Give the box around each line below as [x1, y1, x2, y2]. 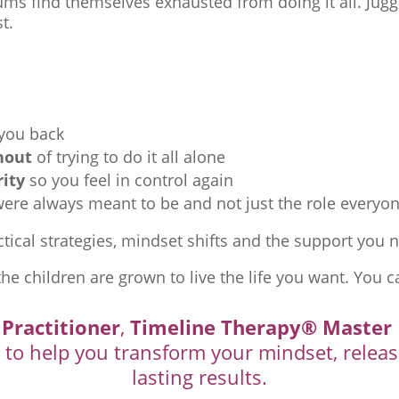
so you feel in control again [25, 169, 234, 191]
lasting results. [132, 362, 267, 390]
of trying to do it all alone [32, 146, 226, 168]
